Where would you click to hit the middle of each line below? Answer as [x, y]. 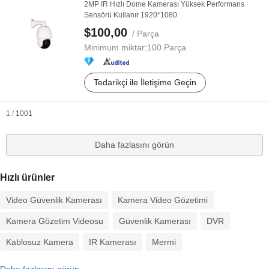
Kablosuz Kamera [40, 242]
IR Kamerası [113, 242]
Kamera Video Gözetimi [163, 200]
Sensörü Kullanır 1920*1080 [131, 15]
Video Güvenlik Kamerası [54, 200]
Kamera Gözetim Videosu [55, 221]
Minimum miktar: [116, 47]
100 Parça [167, 47]
